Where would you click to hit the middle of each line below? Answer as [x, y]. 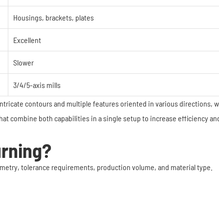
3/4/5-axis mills [37, 85]
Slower [23, 62]
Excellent [27, 40]
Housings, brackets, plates [54, 17]
